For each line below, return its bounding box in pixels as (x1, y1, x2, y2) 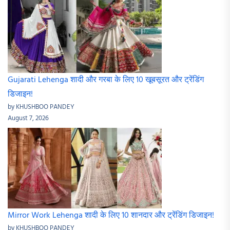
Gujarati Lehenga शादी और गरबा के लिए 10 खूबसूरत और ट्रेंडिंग (8, 73, 204, 87)
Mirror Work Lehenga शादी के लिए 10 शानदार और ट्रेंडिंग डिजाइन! (8, 209, 214, 223)
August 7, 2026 (8, 113, 49, 124)
